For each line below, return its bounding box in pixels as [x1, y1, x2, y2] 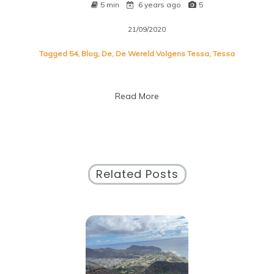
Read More [115, 91, 159, 102]
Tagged [39, 49, 69, 59]
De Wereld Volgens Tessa [116, 49, 209, 59]
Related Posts [95, 166, 179, 182]
